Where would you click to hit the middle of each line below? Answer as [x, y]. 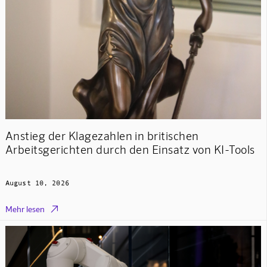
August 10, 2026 [37, 183]
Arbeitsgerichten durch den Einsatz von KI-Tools [130, 149]
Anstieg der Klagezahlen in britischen [102, 135]
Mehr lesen [25, 209]
